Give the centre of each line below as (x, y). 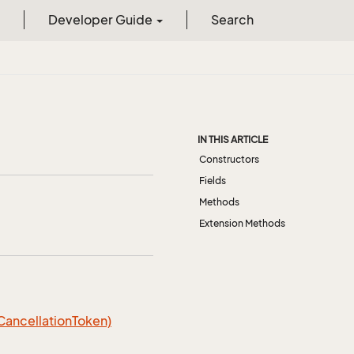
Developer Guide (101, 20)
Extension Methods (242, 223)
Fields (213, 181)
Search (232, 20)
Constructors (229, 159)
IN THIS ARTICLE (233, 139)
